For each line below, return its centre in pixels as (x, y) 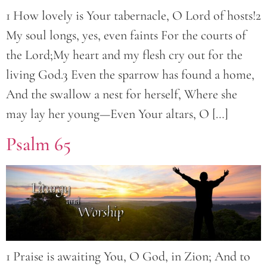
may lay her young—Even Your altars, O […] (117, 114)
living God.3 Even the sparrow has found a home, (130, 75)
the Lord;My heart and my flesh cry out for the (124, 55)
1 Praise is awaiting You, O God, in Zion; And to (128, 256)
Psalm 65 (38, 144)
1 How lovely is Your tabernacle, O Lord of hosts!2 (133, 16)
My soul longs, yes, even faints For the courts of (126, 35)
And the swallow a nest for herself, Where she (122, 94)
